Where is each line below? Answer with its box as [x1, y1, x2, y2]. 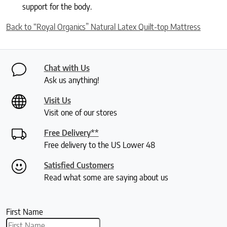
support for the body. [22, 2, 94, 12]
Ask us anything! [44, 75, 99, 86]
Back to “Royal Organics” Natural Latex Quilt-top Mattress [6, 22, 201, 32]
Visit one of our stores [44, 107, 117, 118]
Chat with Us [44, 63, 90, 73]
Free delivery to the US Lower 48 [44, 140, 155, 150]
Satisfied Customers [44, 160, 114, 171]
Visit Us [44, 95, 71, 106]
